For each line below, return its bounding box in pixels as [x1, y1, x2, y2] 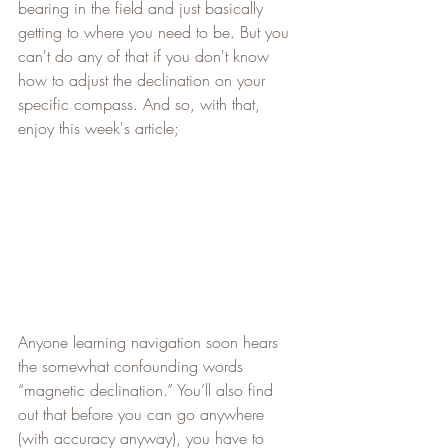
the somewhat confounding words [18, 354, 248, 377]
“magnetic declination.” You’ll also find [18, 378, 278, 401]
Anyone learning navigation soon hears [18, 330, 283, 353]
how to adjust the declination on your [18, 68, 270, 91]
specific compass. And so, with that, [18, 92, 265, 115]
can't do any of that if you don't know [18, 44, 274, 67]
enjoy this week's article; [18, 116, 179, 139]
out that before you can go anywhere [18, 402, 269, 425]
